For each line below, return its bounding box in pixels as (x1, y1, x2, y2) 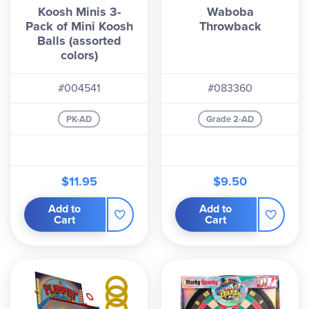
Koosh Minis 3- (37, 3, 121, 21)
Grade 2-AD (206, 112, 254, 126)
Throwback (199, 17, 261, 35)
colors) (60, 46, 98, 64)
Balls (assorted (37, 32, 121, 50)
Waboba (206, 3, 254, 21)
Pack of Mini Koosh (25, 17, 133, 35)
